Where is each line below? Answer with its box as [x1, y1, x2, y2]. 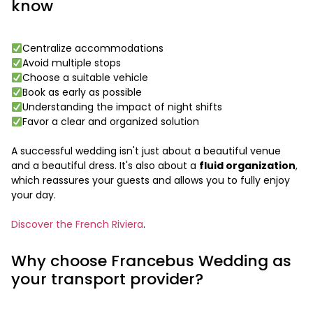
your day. [11, 188, 56, 203]
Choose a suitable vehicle [22, 71, 148, 85]
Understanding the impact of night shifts [22, 100, 222, 115]
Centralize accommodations [22, 41, 163, 56]
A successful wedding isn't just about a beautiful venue [11, 144, 281, 159]
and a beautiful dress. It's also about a [11, 159, 199, 173]
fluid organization [199, 159, 296, 173]
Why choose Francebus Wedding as [11, 250, 291, 272]
